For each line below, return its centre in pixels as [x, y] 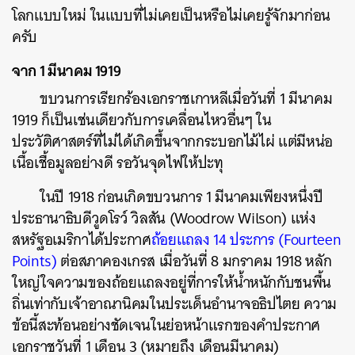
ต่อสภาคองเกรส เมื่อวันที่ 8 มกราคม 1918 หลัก [194, 261]
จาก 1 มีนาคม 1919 [67, 71]
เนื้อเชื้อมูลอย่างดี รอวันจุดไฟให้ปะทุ [118, 163]
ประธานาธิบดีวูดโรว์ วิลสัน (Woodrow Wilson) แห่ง [164, 218]
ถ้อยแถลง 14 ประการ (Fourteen [246, 240]
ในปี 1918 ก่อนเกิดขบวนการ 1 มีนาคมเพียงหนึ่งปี [181, 197]
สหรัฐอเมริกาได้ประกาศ [82, 240]
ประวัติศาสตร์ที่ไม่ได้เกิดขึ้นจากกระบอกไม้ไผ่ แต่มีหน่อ [172, 141]
